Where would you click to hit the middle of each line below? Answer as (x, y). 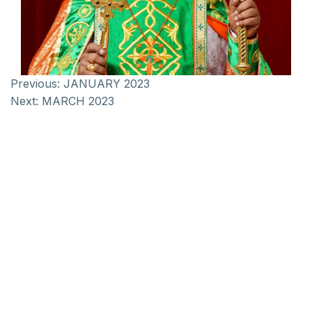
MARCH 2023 (78, 101)
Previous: (35, 84)
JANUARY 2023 (107, 84)
